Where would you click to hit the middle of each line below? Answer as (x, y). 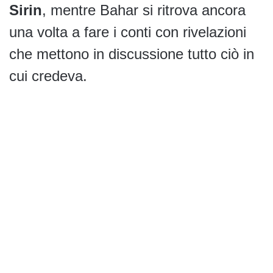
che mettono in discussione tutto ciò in (132, 54)
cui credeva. (48, 76)
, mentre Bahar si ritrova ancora (144, 10)
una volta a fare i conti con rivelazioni (128, 32)
